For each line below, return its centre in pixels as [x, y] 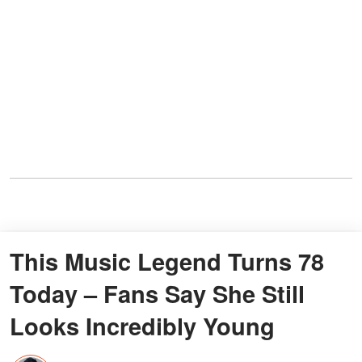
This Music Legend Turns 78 [167, 261]
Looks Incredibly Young [142, 326]
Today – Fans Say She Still [157, 294]
